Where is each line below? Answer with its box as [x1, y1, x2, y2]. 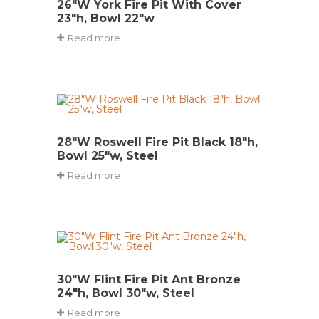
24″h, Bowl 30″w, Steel [57, 286, 194, 300]
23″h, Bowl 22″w [57, 11, 155, 25]
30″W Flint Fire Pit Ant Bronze [57, 273, 241, 286]
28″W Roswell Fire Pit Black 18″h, [57, 135, 258, 149]
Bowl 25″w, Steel [57, 149, 158, 162]
